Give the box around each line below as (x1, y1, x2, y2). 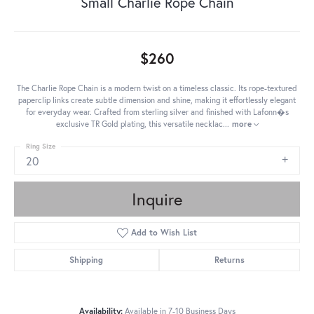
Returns (214, 254, 245, 266)
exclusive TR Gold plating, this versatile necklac (55, 118, 223, 130)
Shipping (69, 254, 104, 266)
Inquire (132, 188, 182, 211)
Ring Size (26, 142, 55, 151)
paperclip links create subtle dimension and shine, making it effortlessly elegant (18, 95, 296, 106)
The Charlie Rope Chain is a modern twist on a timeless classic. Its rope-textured (17, 83, 297, 94)
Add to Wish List (131, 227, 198, 238)
